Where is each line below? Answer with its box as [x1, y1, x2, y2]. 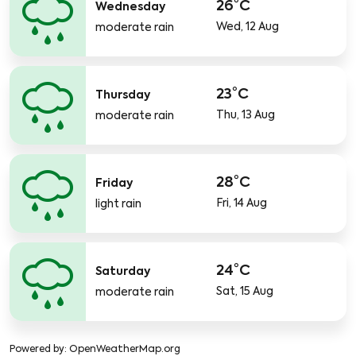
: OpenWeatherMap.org [64, 345, 180, 354]
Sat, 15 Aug [216, 286, 273, 297]
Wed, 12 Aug [216, 21, 279, 33]
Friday [95, 177, 133, 189]
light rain [95, 198, 141, 210]
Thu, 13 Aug [216, 110, 275, 121]
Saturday [95, 265, 150, 277]
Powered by [10, 345, 64, 354]
